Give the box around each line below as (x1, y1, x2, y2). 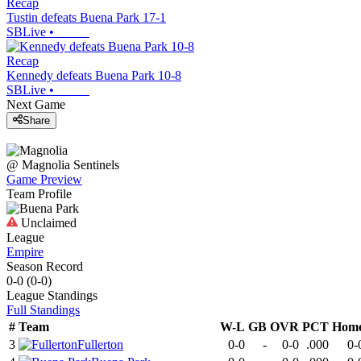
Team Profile (6, 187, 72, 201)
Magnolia (22, 158, 70, 172)
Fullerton (77, 338, 123, 352)
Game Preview (6, 172, 82, 187)
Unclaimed (18, 216, 77, 230)
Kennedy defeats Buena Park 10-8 (6, 68, 181, 82)
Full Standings (6, 303, 80, 317)
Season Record (6, 259, 83, 274)
